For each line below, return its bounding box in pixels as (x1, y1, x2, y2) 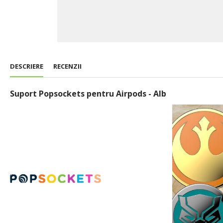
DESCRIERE (10, 62, 43, 71)
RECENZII (53, 62, 82, 71)
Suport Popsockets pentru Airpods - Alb (10, 88, 166, 100)
